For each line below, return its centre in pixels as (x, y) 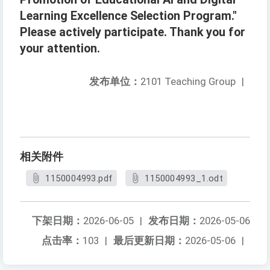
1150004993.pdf (79, 179)
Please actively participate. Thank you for (133, 33)
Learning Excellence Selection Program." (128, 16)
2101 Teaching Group (188, 82)
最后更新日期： (149, 241)
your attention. (60, 49)
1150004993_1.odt (184, 179)
